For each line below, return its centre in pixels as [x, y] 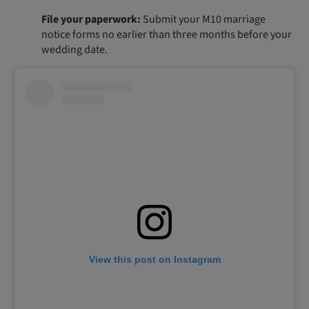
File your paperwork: [92, 20]
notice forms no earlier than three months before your [167, 35]
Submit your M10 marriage [204, 20]
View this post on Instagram [154, 260]
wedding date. [74, 50]
